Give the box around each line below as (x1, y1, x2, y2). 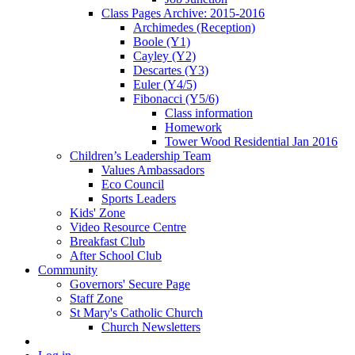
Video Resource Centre (70, 219, 186, 234)
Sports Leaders (101, 191, 176, 205)
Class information (165, 105, 253, 120)
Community (38, 262, 97, 277)
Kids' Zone (70, 205, 125, 219)
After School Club (70, 248, 162, 262)
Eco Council (101, 177, 164, 191)
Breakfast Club (70, 234, 145, 248)
